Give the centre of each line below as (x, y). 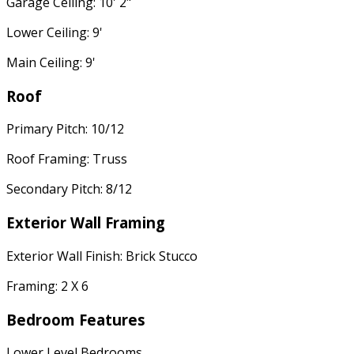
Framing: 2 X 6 (47, 286)
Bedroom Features (76, 319)
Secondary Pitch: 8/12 (69, 189)
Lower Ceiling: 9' (55, 32)
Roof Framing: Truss (67, 159)
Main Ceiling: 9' (51, 62)
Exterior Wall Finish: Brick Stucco (102, 256)
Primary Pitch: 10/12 (65, 129)
